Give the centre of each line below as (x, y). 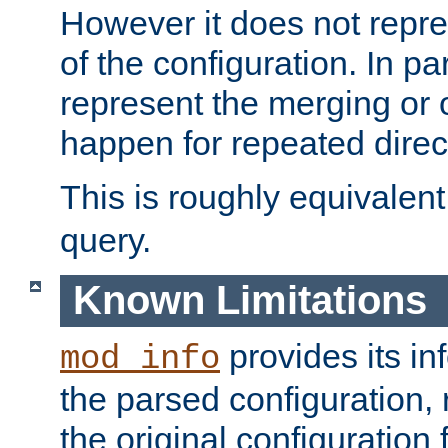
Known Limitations (249, 300)
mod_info (140, 359)
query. (105, 239)
